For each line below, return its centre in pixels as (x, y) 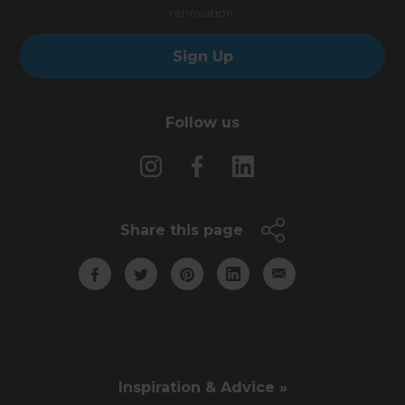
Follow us (202, 122)
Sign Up (202, 56)
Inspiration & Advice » (202, 387)
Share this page (182, 230)
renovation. (202, 13)
